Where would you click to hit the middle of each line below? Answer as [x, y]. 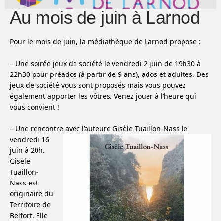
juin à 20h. [27, 150]
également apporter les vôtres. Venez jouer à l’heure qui [103, 96]
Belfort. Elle [29, 215]
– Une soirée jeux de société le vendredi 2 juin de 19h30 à [105, 63]
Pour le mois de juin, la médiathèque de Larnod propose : [105, 41]
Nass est [24, 183]
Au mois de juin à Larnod [105, 17]
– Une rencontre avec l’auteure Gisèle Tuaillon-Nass [95, 128]
